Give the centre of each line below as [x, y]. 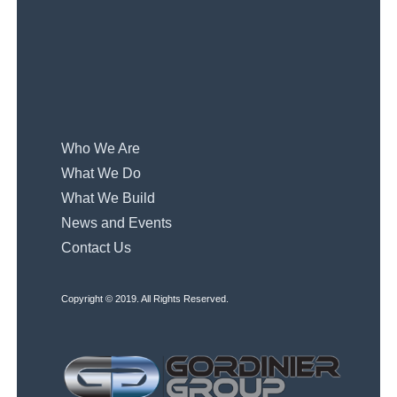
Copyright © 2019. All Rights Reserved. [145, 299]
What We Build [109, 198]
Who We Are [101, 149]
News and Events [117, 223]
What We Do [101, 174]
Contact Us [97, 248]
